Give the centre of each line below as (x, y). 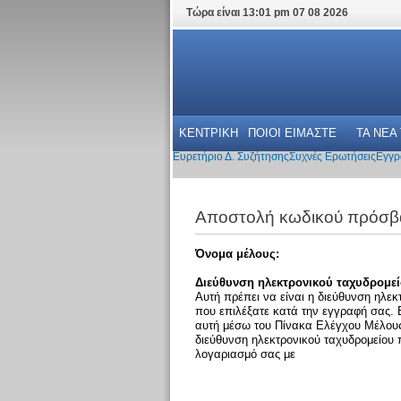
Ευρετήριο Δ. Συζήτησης (230, 157)
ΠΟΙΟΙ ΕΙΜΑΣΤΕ (292, 133)
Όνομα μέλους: (237, 253)
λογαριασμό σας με (245, 354)
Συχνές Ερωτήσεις (332, 157)
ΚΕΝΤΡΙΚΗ (208, 133)
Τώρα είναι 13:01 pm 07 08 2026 (267, 13)
